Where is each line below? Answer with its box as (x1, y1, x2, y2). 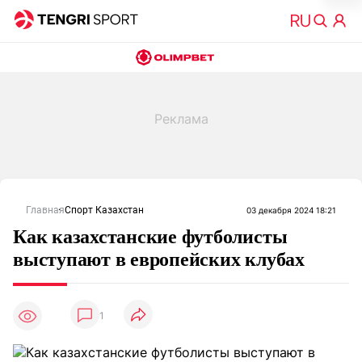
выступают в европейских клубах (13, 249, 305, 270)
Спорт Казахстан (65, 204, 144, 216)
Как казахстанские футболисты (13, 226, 288, 247)
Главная (26, 204, 65, 216)
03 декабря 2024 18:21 (246, 205, 336, 215)
